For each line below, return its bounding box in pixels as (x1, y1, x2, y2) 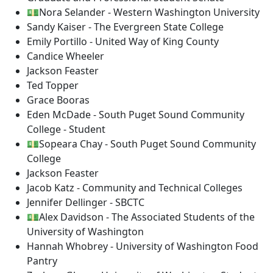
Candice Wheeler (27, 49, 104, 63)
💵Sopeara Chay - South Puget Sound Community (27, 137, 256, 151)
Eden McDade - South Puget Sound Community (27, 108, 244, 121)
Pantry (27, 254, 57, 268)
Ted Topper (27, 79, 79, 92)
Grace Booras (27, 93, 90, 107)
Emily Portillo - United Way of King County (27, 35, 219, 48)
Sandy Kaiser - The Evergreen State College (27, 20, 224, 34)
